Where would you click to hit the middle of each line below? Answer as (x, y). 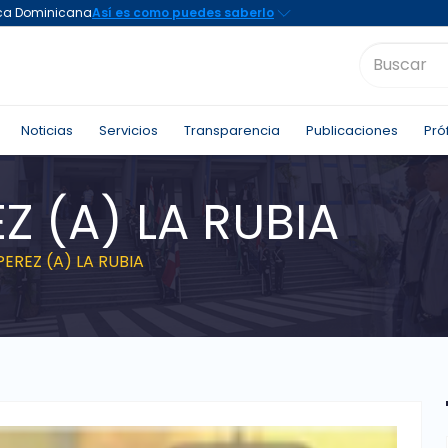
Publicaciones (351, 130)
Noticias (46, 130)
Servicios (128, 130)
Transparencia (231, 130)
